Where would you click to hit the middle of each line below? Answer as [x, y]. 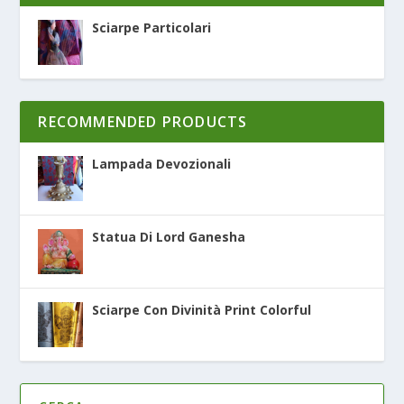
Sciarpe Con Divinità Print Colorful [202, 310]
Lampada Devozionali [162, 164]
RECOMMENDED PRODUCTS [143, 122]
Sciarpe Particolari [152, 28]
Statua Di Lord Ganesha [169, 237]
